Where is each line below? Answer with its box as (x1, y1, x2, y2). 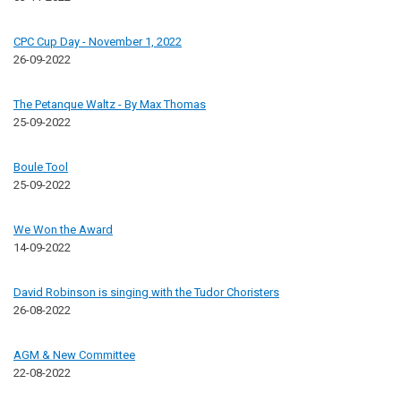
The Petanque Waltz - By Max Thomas (13, 97, 206, 111)
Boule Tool (13, 159, 68, 174)
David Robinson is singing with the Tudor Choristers (13, 285, 279, 299)
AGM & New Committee (13, 347, 135, 362)
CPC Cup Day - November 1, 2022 (13, 34, 182, 48)
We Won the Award (13, 222, 113, 236)
